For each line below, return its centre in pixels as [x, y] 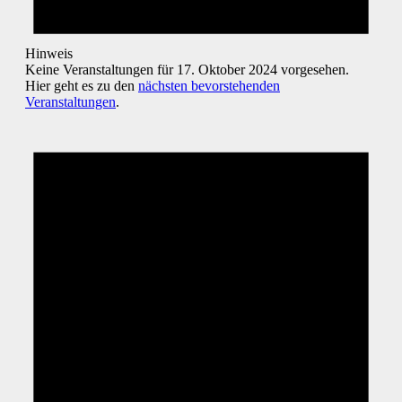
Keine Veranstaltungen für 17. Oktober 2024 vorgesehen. [187, 70]
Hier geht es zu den [82, 86]
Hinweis [49, 54]
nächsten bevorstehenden [209, 86]
